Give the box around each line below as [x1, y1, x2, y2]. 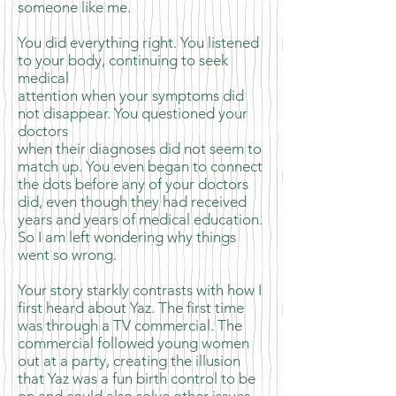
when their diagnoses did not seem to [18, 140, 262, 157]
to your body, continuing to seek [18, 51, 228, 69]
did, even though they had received [18, 193, 247, 210]
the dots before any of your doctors [18, 175, 248, 193]
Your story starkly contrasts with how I [18, 281, 262, 299]
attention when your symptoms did [18, 87, 244, 104]
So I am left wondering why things [18, 228, 236, 246]
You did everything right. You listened [18, 34, 259, 51]
